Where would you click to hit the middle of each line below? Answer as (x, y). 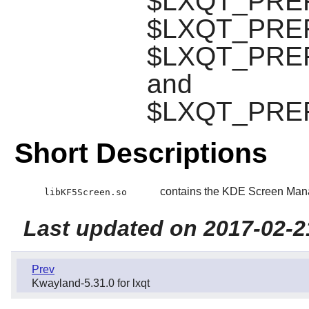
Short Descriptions (141, 153)
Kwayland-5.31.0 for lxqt (91, 283)
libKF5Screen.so (85, 192)
